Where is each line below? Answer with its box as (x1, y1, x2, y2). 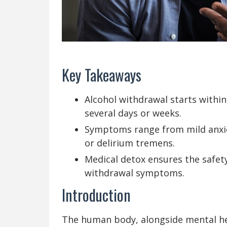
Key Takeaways (62, 63, 141, 86)
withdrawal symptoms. (85, 166, 184, 179)
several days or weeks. (85, 106, 181, 119)
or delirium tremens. (85, 136, 175, 149)
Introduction (62, 183, 131, 206)
